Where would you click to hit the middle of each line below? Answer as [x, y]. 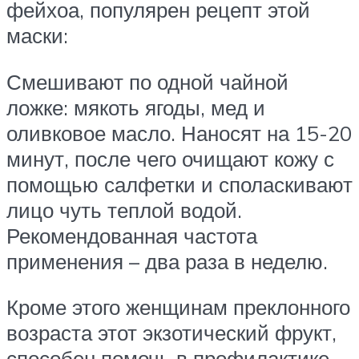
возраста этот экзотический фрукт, [171, 333]
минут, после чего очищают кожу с [170, 158]
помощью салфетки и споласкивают [179, 184]
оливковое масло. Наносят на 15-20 [179, 133]
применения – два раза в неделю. [167, 261]
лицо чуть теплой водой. [124, 210]
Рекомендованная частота [132, 235]
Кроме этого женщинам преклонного [178, 307]
